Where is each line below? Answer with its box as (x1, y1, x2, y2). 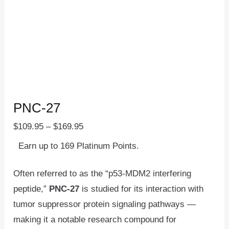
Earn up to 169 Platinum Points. (18, 141, 140, 151)
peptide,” (13, 184, 50, 194)
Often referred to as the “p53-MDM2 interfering (13, 168, 192, 178)
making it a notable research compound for (13, 214, 177, 224)
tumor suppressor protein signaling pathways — (13, 199, 196, 209)
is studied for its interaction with (79, 184, 204, 194)
